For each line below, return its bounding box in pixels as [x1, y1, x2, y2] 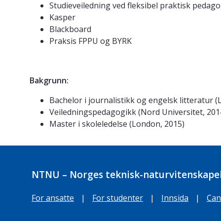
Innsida [161, 192, 188, 204]
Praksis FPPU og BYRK [49, 36, 132, 47]
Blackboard [49, 24, 91, 35]
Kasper [49, 12, 75, 23]
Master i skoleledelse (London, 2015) [49, 118, 184, 130]
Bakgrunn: [30, 75, 71, 86]
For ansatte [32, 192, 74, 204]
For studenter [92, 192, 143, 204]
